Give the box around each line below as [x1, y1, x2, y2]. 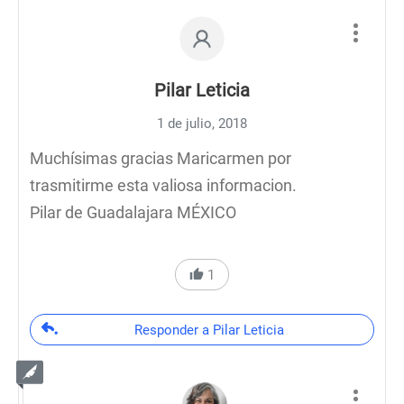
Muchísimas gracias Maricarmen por [30, 149, 291, 168]
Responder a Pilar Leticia [133, 322, 284, 338]
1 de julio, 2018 [157, 115, 247, 132]
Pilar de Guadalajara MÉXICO [30, 203, 236, 222]
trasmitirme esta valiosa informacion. [30, 176, 297, 195]
